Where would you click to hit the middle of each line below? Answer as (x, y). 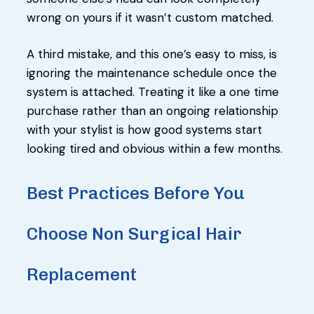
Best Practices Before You (136, 192)
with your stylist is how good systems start (144, 129)
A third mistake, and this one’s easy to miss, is (152, 54)
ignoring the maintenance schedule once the (152, 73)
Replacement (82, 274)
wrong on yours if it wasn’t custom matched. (150, 17)
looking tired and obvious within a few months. (155, 148)
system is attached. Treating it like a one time (153, 91)
